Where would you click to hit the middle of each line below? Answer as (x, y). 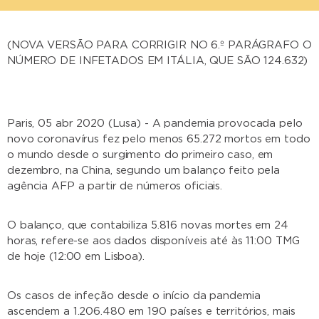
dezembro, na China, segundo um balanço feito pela (144, 170)
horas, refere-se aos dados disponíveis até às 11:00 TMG (153, 241)
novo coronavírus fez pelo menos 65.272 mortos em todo (159, 139)
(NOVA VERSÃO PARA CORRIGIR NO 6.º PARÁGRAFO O (159, 45)
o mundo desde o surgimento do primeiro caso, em (140, 155)
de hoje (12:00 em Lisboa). (76, 256)
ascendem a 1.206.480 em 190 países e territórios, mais (151, 311)
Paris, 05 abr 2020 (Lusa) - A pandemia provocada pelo (155, 123)
